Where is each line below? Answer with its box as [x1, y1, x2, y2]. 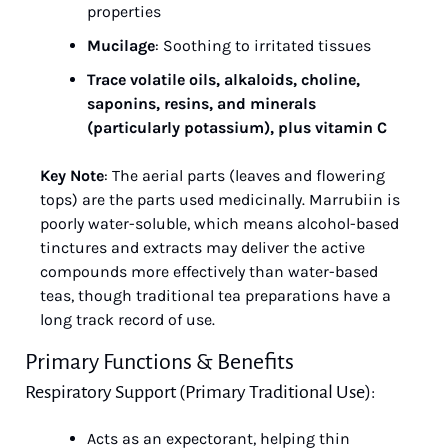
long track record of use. [40, 310, 215, 329]
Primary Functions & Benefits [25, 350, 294, 374]
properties [87, 2, 161, 21]
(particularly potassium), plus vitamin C [87, 118, 387, 137]
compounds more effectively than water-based [40, 262, 378, 281]
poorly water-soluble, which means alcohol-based [40, 214, 399, 233]
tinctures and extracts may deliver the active [40, 238, 365, 257]
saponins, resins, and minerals [87, 94, 316, 113]
